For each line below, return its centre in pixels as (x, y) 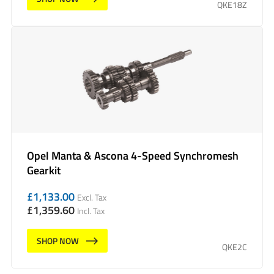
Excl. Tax (92, 198)
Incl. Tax (91, 211)
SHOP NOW (58, 241)
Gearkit (44, 170)
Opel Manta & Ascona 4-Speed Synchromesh (133, 155)
